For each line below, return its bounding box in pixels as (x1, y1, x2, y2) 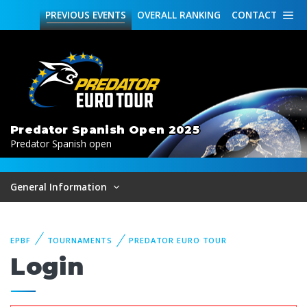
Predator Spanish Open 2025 (10, 123, 199, 136)
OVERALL (137, 8, 177, 21)
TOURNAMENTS (47, 235, 113, 245)
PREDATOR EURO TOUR (129, 235, 228, 245)
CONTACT (232, 8, 277, 21)
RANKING (177, 8, 221, 21)
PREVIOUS (45, 8, 90, 21)
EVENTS (90, 8, 126, 21)
